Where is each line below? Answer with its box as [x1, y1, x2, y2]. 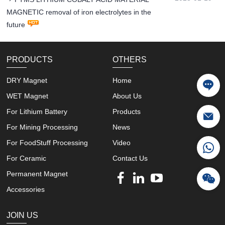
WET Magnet [7, 92, 49, 100]
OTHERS [112, 55, 147, 64]
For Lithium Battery [7, 107, 68, 116]
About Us [112, 92, 142, 100]
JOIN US [7, 211, 39, 220]
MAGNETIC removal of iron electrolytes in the [7, 8, 152, 17]
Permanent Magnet [7, 170, 68, 178]
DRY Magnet [7, 76, 48, 85]
